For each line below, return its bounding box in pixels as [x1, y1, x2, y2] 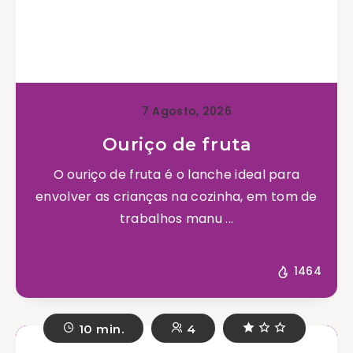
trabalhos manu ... [119, 210, 234, 229]
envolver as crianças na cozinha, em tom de [35, 188, 318, 206]
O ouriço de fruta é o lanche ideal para [53, 165, 300, 184]
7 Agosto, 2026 [138, 103, 232, 120]
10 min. [75, 321, 124, 336]
